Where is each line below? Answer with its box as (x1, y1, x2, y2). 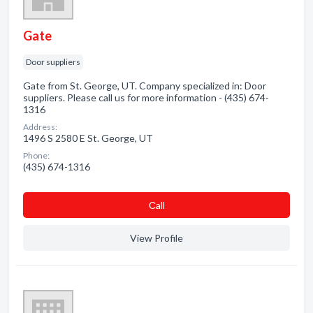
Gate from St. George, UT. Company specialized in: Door (23, 80, 266, 92)
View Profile (130, 232, 183, 244)
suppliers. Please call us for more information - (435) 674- (23, 92, 269, 103)
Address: (23, 122, 57, 132)
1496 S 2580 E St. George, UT (23, 132, 153, 144)
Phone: (23, 150, 50, 161)
